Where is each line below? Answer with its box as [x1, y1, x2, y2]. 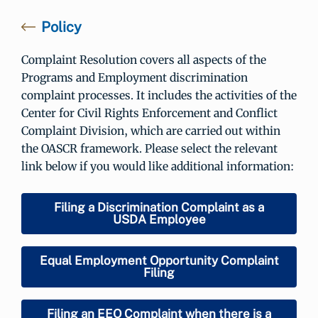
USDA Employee [112, 212, 206, 226]
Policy [41, 18, 82, 35]
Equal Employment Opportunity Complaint [39, 253, 279, 268]
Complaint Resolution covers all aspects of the [21, 53, 266, 67]
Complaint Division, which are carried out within [21, 124, 280, 138]
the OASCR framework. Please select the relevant [21, 141, 278, 155]
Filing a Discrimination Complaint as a [54, 199, 264, 214]
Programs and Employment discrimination [21, 70, 248, 84]
